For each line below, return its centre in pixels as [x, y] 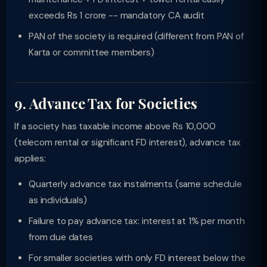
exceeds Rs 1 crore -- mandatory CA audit [117, 15]
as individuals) [58, 200]
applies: [30, 159]
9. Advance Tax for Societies [106, 103]
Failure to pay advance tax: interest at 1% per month [137, 221]
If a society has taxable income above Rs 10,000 [115, 126]
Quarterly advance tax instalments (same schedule [135, 184]
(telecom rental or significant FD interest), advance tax [128, 142]
